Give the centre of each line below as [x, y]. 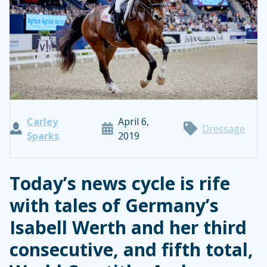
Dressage [223, 128]
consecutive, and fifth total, [131, 249]
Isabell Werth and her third [128, 227]
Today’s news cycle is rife [120, 183]
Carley [43, 121]
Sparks [43, 136]
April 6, [133, 121]
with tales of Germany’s [114, 205]
